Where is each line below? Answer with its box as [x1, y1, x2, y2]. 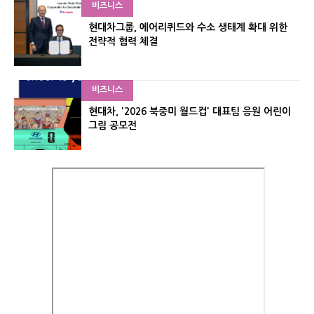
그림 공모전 [88, 120, 137, 130]
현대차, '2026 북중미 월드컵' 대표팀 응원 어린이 [88, 106, 291, 116]
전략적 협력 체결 [88, 36, 158, 46]
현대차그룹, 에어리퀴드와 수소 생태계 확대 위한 [88, 22, 287, 32]
